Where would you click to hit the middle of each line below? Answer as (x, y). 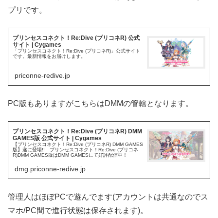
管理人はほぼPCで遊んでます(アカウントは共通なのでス (108, 197)
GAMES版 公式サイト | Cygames (57, 138)
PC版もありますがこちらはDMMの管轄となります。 (100, 103)
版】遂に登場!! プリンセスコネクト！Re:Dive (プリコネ (76, 149)
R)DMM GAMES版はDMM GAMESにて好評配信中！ (70, 155)
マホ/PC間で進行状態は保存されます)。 (78, 210)
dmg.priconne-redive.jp (50, 169)
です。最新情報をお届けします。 (49, 56)
